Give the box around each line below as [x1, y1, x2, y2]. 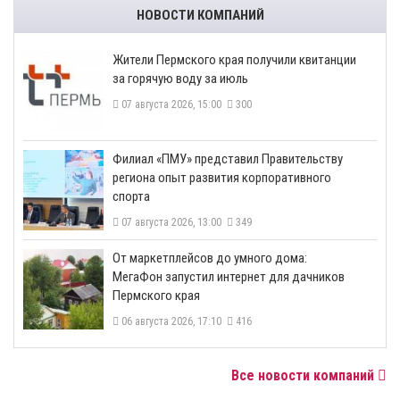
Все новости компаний [231, 366, 378, 384]
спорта [112, 187, 150, 204]
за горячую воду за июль [112, 70, 248, 87]
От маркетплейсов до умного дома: [112, 249, 307, 266]
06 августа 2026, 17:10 [119, 314, 227, 328]
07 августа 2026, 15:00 [119, 97, 227, 111]
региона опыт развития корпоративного [112, 169, 331, 186]
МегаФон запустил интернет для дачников [112, 268, 345, 285]
